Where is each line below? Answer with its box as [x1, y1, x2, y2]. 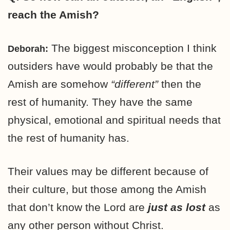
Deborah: [8, 43, 48, 54]
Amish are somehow [8, 78, 111, 90]
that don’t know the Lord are [8, 201, 145, 213]
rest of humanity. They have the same [8, 95, 193, 108]
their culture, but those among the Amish [8, 183, 206, 195]
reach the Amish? [8, 8, 99, 21]
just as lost [145, 201, 205, 213]
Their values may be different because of [8, 165, 208, 177]
